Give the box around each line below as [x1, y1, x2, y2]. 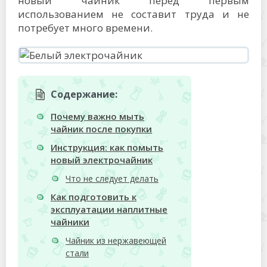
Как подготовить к [51, 191, 136, 203]
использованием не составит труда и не [18, 7, 249, 21]
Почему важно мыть [51, 110, 144, 123]
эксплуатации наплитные [51, 203, 167, 216]
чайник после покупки [51, 123, 152, 135]
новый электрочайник [51, 154, 153, 166]
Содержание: [51, 88, 117, 101]
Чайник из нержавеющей [66, 235, 166, 247]
